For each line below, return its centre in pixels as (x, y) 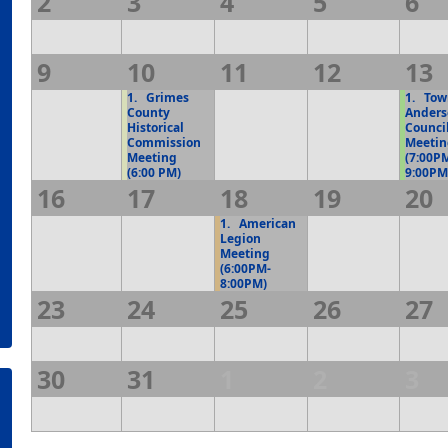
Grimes (163, 97)
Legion (241, 238)
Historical (156, 127)
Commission (164, 142)
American (263, 223)
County (149, 112)
